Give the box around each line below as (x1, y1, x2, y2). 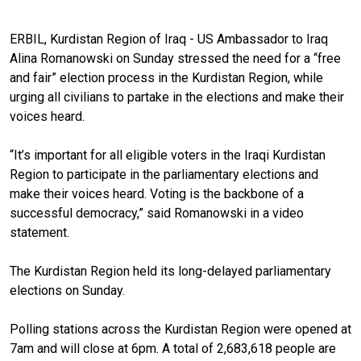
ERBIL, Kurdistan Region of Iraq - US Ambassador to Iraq (10, 31, 328, 47)
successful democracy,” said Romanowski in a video (10, 205, 304, 221)
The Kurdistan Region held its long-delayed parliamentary (10, 263, 331, 279)
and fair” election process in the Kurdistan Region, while (10, 69, 323, 85)
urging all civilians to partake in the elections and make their (10, 89, 344, 105)
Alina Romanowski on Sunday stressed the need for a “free (10, 50, 341, 66)
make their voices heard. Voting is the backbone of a (10, 185, 304, 201)
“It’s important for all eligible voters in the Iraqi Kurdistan (10, 147, 326, 163)
